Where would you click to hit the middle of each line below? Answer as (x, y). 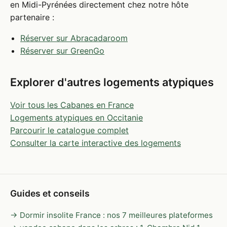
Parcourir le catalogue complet (69, 130)
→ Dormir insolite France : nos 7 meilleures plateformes (111, 215)
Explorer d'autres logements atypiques (112, 82)
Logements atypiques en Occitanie (77, 117)
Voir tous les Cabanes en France (72, 105)
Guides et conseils (50, 193)
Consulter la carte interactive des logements (96, 143)
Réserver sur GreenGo (62, 50)
